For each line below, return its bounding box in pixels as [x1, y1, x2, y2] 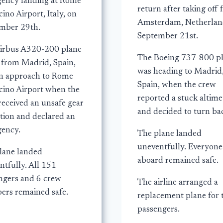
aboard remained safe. [137, 157, 219, 166]
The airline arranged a [137, 179, 218, 188]
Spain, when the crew [137, 81, 216, 90]
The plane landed [137, 130, 202, 139]
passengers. [137, 206, 180, 215]
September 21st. [137, 32, 198, 41]
